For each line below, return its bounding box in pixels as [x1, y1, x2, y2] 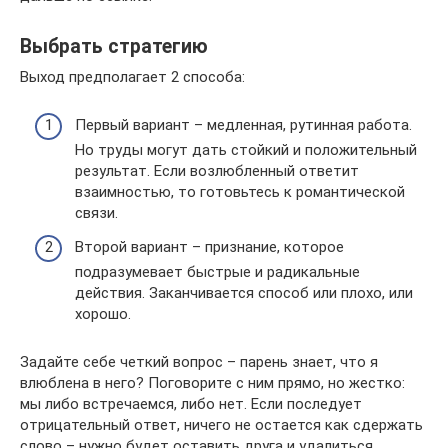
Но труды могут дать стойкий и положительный [75, 141, 417, 159]
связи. [75, 204, 118, 222]
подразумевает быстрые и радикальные [75, 262, 360, 281]
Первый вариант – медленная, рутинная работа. [75, 116, 412, 134]
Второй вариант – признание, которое [75, 237, 344, 256]
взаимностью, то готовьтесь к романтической [75, 183, 405, 201]
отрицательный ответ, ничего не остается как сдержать [20, 415, 423, 434]
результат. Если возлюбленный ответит [75, 162, 359, 180]
